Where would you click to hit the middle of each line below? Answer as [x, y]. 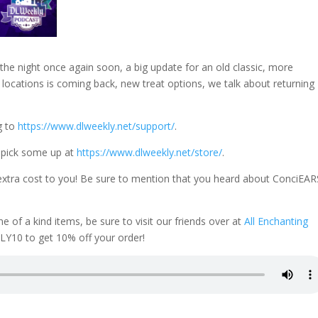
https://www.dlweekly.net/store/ [150, 152]
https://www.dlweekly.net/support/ [97, 126]
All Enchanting [276, 221]
